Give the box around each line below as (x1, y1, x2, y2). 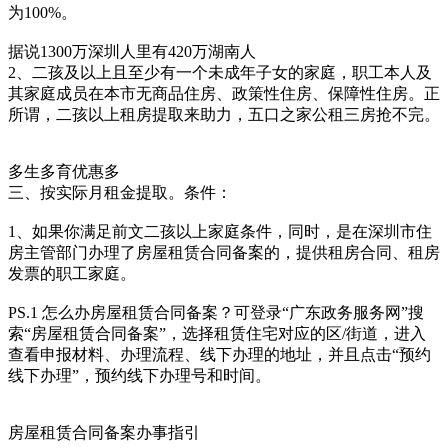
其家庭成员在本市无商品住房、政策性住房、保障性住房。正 (8, 85, 440, 102)
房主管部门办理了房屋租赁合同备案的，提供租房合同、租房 (8, 244, 440, 261)
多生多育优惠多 (8, 163, 120, 180)
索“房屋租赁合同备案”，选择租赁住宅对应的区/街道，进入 (8, 325, 426, 342)
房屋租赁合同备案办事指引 (8, 424, 200, 441)
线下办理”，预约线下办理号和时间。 (8, 367, 271, 384)
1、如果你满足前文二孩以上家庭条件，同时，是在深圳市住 (8, 223, 432, 240)
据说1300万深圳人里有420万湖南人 (8, 43, 256, 60)
